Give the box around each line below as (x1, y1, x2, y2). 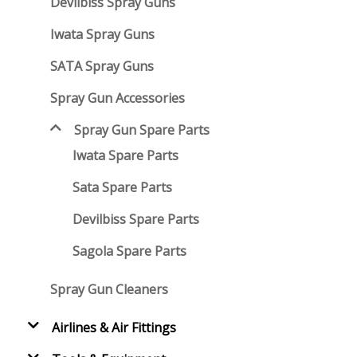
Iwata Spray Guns (50, 25, 155, 44)
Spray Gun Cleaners (50, 280, 169, 299)
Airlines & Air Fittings (52, 319, 177, 337)
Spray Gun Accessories (50, 89, 186, 108)
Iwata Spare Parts (73, 147, 179, 165)
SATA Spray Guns (50, 57, 155, 76)
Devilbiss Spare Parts (73, 210, 200, 229)
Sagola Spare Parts (73, 242, 187, 261)
